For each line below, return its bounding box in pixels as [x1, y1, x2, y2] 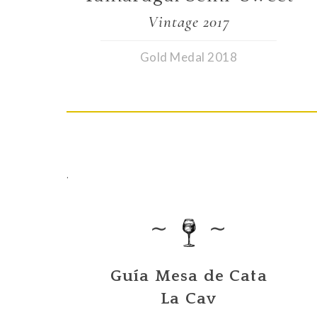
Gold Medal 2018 [139, 49, 238, 64]
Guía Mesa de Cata [110, 267, 267, 286]
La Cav [161, 289, 217, 309]
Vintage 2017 [147, 11, 230, 32]
